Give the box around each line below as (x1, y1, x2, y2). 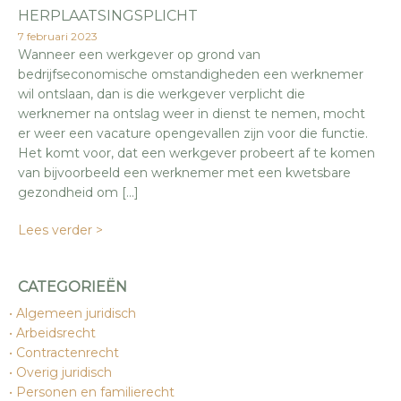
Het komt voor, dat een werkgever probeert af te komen (18, 145, 375, 161)
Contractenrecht (16, 345, 119, 361)
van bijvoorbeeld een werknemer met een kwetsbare (18, 165, 351, 181)
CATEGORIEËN (18, 278, 127, 295)
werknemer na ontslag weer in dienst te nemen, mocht (18, 106, 365, 122)
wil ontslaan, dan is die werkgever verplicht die (18, 86, 305, 102)
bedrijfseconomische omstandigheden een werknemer (18, 66, 363, 82)
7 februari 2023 (18, 30, 98, 43)
